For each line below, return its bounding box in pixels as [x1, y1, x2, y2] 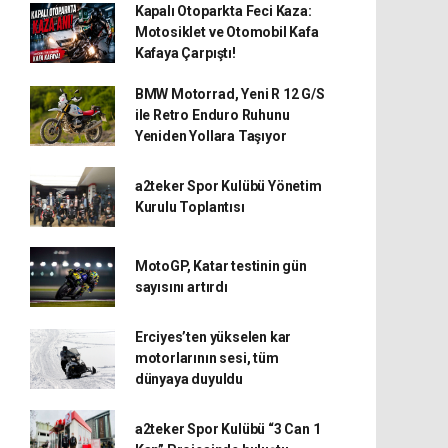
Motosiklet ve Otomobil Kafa [134, 24, 319, 40]
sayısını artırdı [134, 279, 228, 295]
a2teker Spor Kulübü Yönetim [134, 178, 322, 194]
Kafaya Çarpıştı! [134, 45, 236, 61]
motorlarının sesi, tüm [134, 350, 279, 366]
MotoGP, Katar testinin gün [134, 258, 307, 274]
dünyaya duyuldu [134, 371, 243, 387]
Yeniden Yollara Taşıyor [134, 128, 287, 144]
